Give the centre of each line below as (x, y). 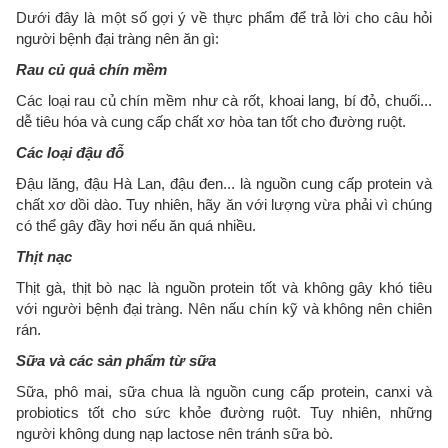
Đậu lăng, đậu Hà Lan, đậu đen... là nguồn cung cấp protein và (224, 184)
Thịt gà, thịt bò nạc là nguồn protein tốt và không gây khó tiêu (224, 288)
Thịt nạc (44, 257)
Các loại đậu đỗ (70, 153)
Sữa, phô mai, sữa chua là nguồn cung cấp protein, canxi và (224, 392)
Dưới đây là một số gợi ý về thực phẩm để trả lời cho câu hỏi (224, 18)
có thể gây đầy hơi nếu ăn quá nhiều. (136, 226)
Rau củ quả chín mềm (91, 70)
